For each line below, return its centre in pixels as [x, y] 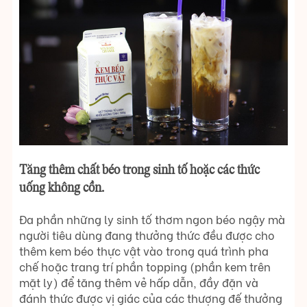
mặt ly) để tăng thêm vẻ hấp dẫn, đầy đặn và [139, 282]
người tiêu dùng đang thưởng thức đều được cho [147, 235]
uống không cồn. [62, 189]
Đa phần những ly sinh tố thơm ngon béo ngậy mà [152, 219]
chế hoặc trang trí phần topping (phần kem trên [145, 267]
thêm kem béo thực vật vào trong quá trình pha [144, 251]
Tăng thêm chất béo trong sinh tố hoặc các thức [139, 171]
